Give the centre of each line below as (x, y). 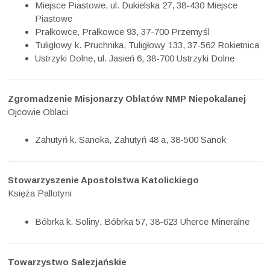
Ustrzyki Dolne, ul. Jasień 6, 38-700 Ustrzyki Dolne (135, 58)
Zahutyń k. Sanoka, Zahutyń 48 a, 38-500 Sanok (131, 140)
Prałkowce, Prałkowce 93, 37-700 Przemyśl (123, 31)
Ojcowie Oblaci (38, 111)
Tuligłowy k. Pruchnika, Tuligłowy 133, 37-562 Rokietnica (147, 45)
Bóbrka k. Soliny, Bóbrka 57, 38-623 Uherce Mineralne (143, 221)
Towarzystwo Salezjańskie (67, 262)
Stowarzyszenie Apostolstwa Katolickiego (104, 180)
